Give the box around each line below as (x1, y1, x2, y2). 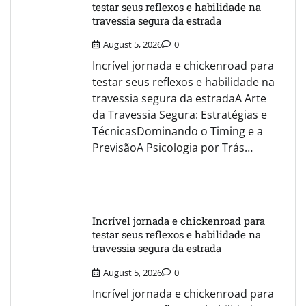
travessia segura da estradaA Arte (92, 91, 266, 107)
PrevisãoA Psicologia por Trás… (92, 140, 253, 156)
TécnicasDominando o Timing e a (92, 124, 263, 139)
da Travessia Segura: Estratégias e (92, 107, 267, 123)
